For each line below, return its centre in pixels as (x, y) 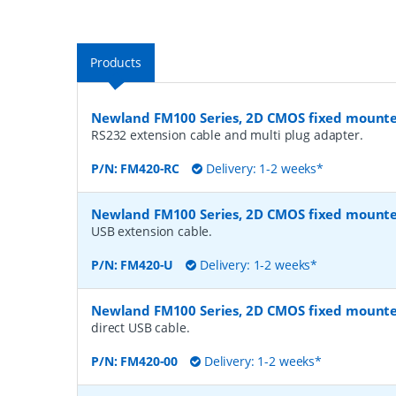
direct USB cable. (141, 327)
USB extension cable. (152, 231)
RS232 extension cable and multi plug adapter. (227, 135)
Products (116, 62)
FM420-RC (150, 168)
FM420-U (147, 265)
